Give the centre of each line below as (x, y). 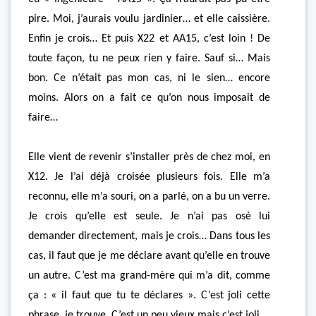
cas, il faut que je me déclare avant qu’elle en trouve (149, 256)
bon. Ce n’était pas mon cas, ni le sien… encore (149, 78)
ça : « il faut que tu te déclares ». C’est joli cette (149, 296)
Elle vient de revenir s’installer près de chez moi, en (149, 157)
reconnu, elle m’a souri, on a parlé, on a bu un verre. (149, 197)
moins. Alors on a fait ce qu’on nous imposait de (149, 98)
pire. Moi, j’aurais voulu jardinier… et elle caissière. (149, 19)
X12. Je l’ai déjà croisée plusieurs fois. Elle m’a (149, 177)
